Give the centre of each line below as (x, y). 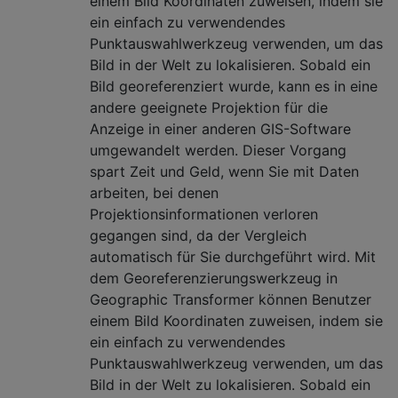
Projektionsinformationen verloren (204, 214)
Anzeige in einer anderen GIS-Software (220, 128)
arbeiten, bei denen (154, 192)
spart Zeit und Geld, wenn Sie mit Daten (224, 171)
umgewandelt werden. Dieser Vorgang (218, 150)
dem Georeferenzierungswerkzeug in (214, 278)
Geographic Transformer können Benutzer (231, 299)
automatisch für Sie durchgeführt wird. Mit (233, 256)
